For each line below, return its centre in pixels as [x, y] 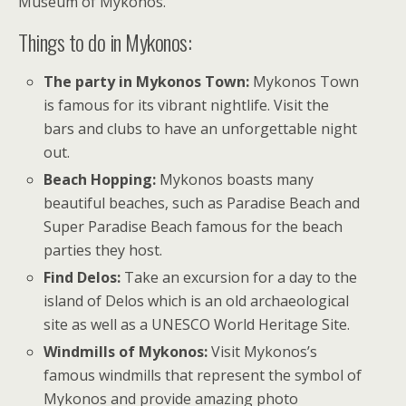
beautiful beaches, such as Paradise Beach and [202, 203]
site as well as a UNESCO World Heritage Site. [197, 325]
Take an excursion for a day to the [239, 278]
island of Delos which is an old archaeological [197, 301]
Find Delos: [82, 278]
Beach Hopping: [100, 180]
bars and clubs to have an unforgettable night [201, 128]
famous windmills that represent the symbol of [203, 376]
